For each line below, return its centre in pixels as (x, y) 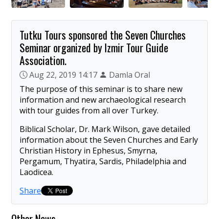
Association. (43, 60)
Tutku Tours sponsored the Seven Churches (103, 34)
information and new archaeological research (103, 99)
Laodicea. (37, 172)
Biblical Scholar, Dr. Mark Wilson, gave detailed (105, 129)
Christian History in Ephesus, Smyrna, (89, 150)
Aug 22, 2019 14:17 (64, 75)
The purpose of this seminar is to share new (101, 89)
